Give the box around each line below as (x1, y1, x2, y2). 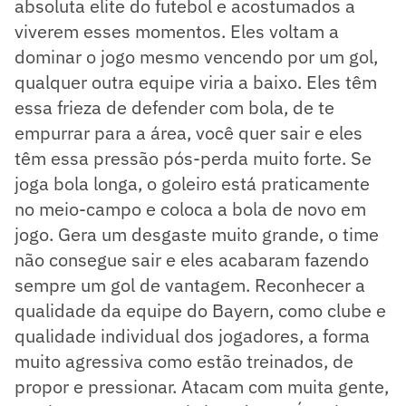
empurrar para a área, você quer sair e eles (14, 120, 362, 145)
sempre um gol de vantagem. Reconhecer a (14, 272, 365, 297)
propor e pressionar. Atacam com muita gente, (14, 373, 389, 399)
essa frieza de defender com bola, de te (14, 94, 334, 120)
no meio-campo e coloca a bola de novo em (14, 196, 366, 221)
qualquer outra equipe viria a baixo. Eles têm (14, 69, 377, 94)
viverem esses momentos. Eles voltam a (14, 18, 339, 43)
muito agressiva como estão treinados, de (14, 348, 353, 373)
